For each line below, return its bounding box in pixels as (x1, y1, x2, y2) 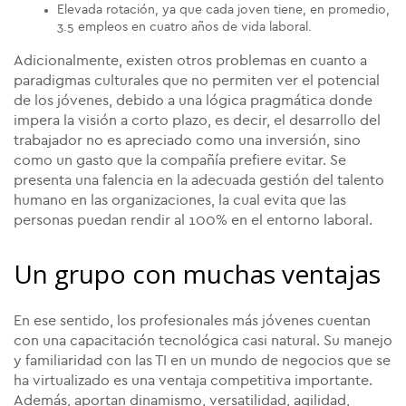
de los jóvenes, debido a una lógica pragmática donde (14, 93, 372, 109)
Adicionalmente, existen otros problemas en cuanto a (14, 53, 367, 69)
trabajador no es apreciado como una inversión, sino (14, 133, 361, 149)
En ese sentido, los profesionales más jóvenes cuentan (14, 314, 371, 329)
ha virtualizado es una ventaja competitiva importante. (14, 373, 372, 389)
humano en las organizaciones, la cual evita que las (14, 193, 346, 208)
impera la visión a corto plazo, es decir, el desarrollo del (14, 113, 381, 129)
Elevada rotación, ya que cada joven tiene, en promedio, (57, 4, 390, 17)
